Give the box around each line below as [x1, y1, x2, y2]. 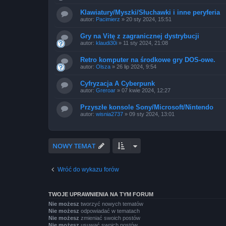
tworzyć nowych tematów [79, 200, 143, 207]
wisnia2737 [96, 111, 123, 117]
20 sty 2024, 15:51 [126, 16, 172, 22]
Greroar [96, 87, 116, 93]
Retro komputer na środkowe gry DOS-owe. [80, 56, 215, 64]
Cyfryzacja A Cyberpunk [80, 80, 155, 87]
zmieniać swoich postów [79, 214, 140, 221]
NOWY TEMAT [52, 141, 95, 150]
